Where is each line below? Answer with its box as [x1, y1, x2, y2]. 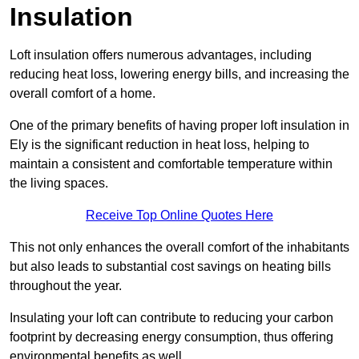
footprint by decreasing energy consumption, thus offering [10, 330, 333, 345]
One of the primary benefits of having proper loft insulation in [10, 119, 349, 133]
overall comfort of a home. [10, 87, 155, 101]
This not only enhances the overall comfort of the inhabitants [10, 240, 349, 255]
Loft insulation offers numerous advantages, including [10, 48, 312, 63]
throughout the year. [10, 279, 122, 293]
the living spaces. [10, 176, 108, 191]
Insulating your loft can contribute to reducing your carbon [10, 311, 333, 325]
